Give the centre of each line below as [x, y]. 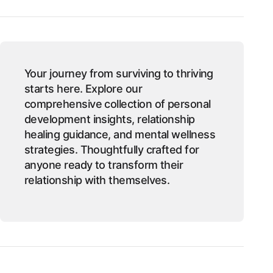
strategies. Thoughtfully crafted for [112, 150]
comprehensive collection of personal [118, 104]
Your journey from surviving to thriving [119, 73]
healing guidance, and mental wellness [120, 134]
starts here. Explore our [83, 89]
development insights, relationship [110, 119]
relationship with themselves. [97, 180]
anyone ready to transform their [104, 165]
